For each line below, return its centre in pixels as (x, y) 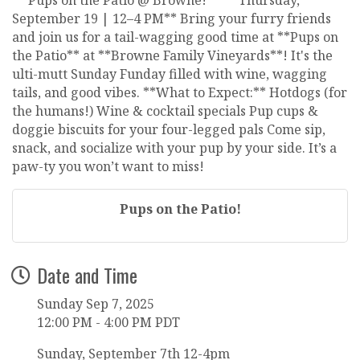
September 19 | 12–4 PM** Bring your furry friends (172, 18)
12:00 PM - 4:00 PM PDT (108, 322)
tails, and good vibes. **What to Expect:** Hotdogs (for (180, 92)
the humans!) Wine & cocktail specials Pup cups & (165, 110)
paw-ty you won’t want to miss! (108, 166)
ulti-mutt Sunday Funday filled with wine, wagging (170, 74)
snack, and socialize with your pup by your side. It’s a (174, 147)
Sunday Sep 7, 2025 (96, 303)
